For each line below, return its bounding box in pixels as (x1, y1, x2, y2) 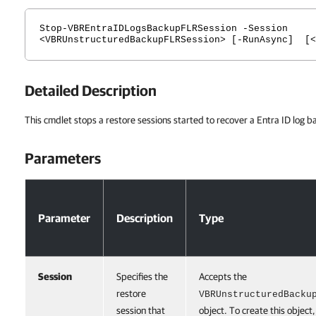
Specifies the (116, 271, 168, 282)
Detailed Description (25, 82, 157, 99)
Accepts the (199, 271, 247, 282)
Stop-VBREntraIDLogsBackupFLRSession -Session (39, 23, 288, 34)
